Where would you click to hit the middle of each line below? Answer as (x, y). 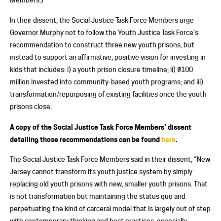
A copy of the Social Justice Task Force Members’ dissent (101, 127)
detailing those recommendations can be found (86, 139)
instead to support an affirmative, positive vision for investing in (108, 57)
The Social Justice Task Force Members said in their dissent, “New (110, 159)
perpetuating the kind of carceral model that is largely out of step (110, 208)
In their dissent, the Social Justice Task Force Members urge (102, 20)
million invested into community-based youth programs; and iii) (107, 82)
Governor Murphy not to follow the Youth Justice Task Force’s (104, 32)
